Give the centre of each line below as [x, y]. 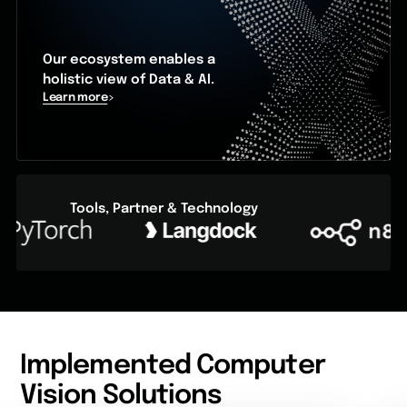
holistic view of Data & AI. [129, 80]
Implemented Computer [173, 366]
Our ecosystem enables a [129, 60]
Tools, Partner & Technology [164, 209]
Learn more [75, 98]
